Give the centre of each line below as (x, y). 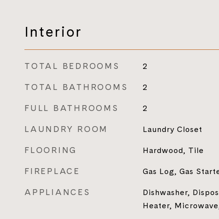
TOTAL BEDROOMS (72, 66)
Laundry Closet (172, 129)
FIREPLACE (52, 171)
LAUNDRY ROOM (66, 129)
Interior (53, 32)
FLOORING (51, 150)
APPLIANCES (57, 192)
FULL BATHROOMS (72, 108)
